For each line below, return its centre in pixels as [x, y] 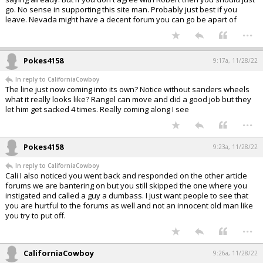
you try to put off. [36, 216]
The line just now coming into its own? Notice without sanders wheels [127, 90]
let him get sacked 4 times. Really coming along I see [97, 109]
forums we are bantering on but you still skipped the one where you [126, 186]
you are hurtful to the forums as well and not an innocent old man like [129, 206]
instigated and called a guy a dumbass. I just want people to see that [127, 196]
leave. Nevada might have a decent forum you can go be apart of [121, 20]
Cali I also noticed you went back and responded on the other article [126, 176]
